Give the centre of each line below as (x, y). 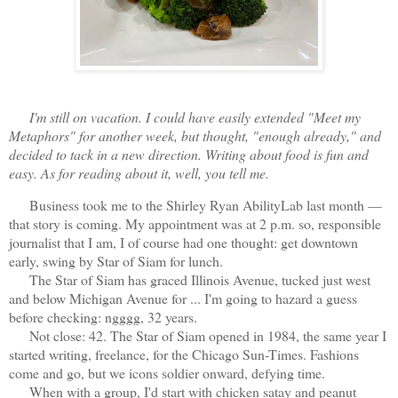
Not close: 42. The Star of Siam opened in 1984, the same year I (198, 336)
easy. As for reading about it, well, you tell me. (139, 172)
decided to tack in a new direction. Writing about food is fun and (189, 154)
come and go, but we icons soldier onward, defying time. (167, 373)
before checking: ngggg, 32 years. (103, 317)
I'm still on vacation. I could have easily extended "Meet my (195, 116)
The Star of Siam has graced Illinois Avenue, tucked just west (190, 280)
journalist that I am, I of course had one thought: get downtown (183, 243)
